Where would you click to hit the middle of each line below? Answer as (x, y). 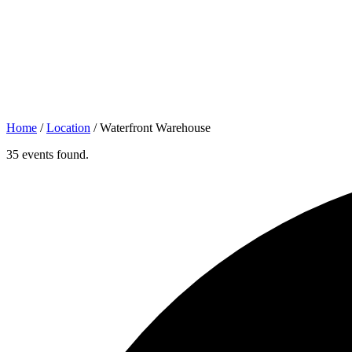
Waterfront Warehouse (155, 127)
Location (68, 127)
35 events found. (48, 154)
